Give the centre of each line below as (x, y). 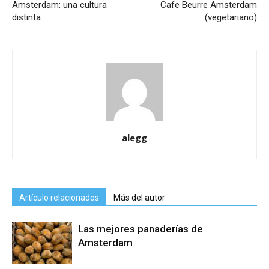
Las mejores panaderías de (141, 229)
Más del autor (139, 198)
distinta (26, 18)
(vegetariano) (231, 18)
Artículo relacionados (59, 198)
